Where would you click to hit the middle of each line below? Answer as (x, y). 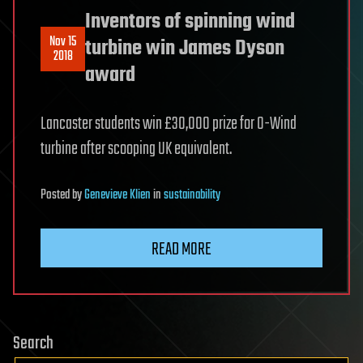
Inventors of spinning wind (190, 22)
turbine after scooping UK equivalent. (136, 149)
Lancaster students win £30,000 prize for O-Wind (169, 124)
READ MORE (181, 250)
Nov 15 (63, 42)
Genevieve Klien (117, 196)
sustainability (192, 196)
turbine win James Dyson (185, 49)
